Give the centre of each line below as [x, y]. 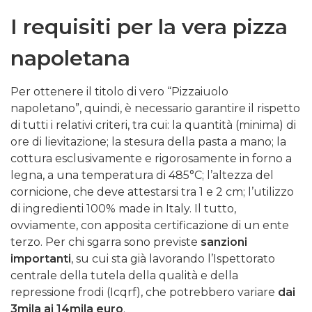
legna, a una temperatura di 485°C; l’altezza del [142, 175]
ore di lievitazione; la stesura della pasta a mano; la [148, 142]
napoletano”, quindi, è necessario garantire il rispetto [155, 109]
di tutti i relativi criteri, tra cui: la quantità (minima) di [153, 125]
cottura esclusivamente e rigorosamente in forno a [151, 159]
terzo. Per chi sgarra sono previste [106, 242]
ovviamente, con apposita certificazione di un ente [150, 226]
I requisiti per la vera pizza [149, 27]
